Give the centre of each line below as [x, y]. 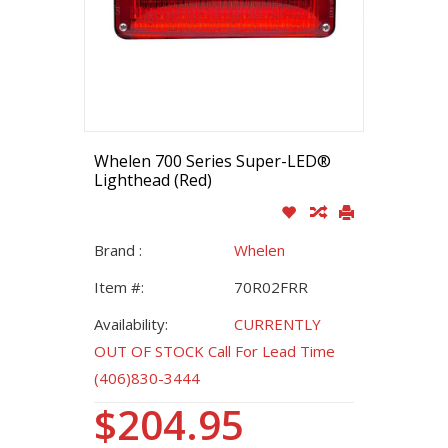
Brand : [118, 250]
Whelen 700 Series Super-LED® [212, 161]
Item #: [119, 287]
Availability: [131, 324]
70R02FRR [271, 287]
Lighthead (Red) [153, 180]
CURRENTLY [277, 324]
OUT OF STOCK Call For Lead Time [214, 351]
